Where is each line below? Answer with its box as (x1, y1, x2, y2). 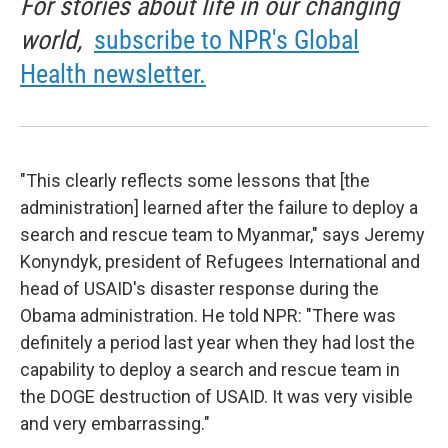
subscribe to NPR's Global (94, 25, 359, 55)
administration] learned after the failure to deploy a (20, 197, 418, 218)
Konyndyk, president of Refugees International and (20, 251, 420, 272)
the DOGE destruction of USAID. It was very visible (20, 386, 413, 407)
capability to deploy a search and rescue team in (20, 359, 400, 380)
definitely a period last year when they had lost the (20, 332, 415, 353)
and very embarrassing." (20, 413, 210, 434)
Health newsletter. (20, 59, 206, 89)
